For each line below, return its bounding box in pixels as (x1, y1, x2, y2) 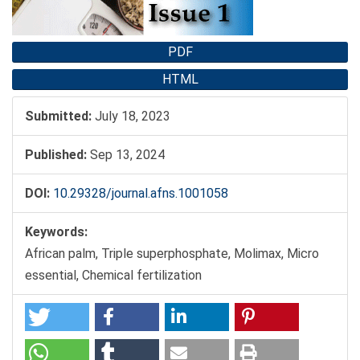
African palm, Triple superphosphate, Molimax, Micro (25, 246, 319, 262)
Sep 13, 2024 (87, 147, 165, 163)
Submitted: (25, 108, 92, 125)
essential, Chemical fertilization (25, 268, 202, 284)
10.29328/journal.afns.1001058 (53, 186, 228, 202)
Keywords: (25, 224, 88, 240)
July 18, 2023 (92, 108, 170, 125)
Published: (25, 147, 87, 163)
